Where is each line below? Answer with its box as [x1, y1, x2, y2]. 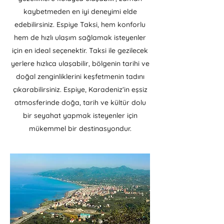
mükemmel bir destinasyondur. [28, 124, 131, 133]
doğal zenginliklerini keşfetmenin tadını [15, 72, 144, 81]
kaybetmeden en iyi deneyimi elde [23, 7, 137, 16]
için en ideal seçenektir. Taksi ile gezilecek [12, 46, 148, 55]
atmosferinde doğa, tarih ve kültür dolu [14, 98, 146, 107]
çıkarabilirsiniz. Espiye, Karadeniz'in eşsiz [12, 85, 147, 94]
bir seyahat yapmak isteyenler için [22, 111, 137, 120]
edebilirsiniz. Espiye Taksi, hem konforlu [14, 20, 145, 29]
